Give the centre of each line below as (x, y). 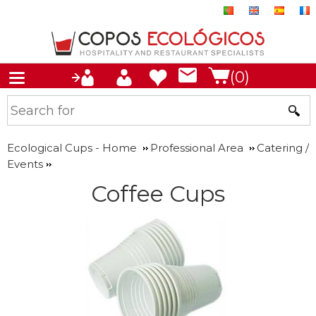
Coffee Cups (158, 194)
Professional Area (197, 148)
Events (25, 164)
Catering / (283, 148)
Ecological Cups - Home (72, 148)
